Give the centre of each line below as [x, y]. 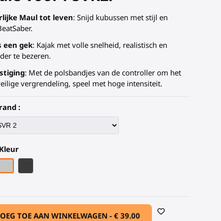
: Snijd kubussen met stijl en [120, 17]
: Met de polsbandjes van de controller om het [103, 73]
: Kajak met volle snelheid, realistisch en [100, 45]
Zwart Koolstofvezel [59, 165]
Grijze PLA [23, 165]
